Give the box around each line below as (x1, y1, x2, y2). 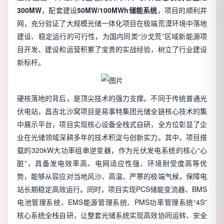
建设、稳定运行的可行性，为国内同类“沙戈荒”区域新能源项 (17, 30, 207, 41)
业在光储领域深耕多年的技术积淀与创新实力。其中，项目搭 (17, 131, 207, 142)
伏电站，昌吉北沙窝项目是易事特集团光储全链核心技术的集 (17, 105, 207, 116)
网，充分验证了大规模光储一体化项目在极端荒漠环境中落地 (17, 17, 207, 28)
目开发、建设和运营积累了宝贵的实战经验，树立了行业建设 (17, 43, 207, 54)
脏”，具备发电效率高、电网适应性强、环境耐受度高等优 (17, 157, 207, 168)
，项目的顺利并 (157, 4, 207, 15)
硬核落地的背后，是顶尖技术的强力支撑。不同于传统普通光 (17, 92, 207, 103)
